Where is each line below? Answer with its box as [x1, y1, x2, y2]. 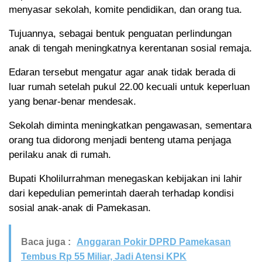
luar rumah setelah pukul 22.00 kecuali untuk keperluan [9, 81, 250, 93]
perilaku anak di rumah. [9, 149, 111, 161]
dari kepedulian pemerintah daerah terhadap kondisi [9, 188, 234, 199]
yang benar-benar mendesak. [9, 96, 136, 108]
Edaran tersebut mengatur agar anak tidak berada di [9, 67, 236, 78]
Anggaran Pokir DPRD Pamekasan [77, 237, 231, 247]
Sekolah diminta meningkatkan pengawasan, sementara [9, 120, 251, 132]
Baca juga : [21, 237, 71, 247]
